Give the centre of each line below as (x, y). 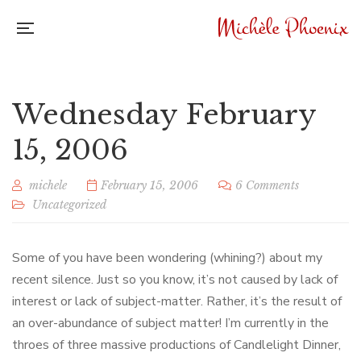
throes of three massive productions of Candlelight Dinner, (176, 345)
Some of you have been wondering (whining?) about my (167, 258)
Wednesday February (164, 114)
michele (48, 185)
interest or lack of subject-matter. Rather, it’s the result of (177, 301)
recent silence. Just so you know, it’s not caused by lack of (175, 280)
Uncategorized (69, 205)
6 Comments (267, 185)
